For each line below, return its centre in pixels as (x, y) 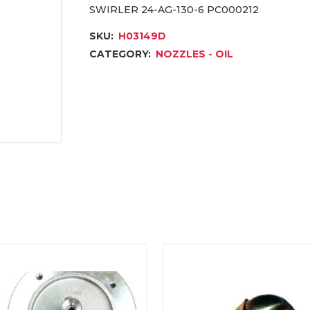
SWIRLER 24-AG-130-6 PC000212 (174, 10)
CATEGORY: (121, 54)
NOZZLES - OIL (194, 54)
